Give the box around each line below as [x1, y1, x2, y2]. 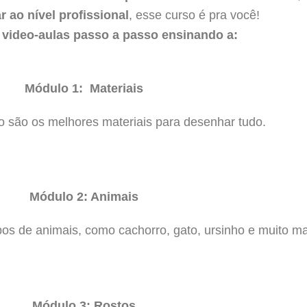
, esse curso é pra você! [129, 8, 260, 22]
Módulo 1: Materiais [24, 81, 143, 95]
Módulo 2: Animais [29, 190, 138, 204]
